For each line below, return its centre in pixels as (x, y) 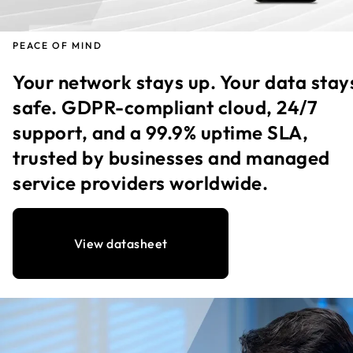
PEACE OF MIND (58, 46)
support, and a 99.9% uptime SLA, (160, 133)
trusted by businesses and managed (171, 158)
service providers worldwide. (140, 183)
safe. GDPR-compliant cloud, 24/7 (165, 108)
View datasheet (121, 244)
